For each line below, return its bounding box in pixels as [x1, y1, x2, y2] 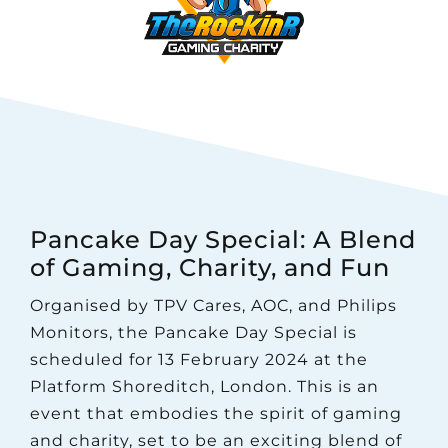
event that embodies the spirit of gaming [29, 403, 402, 423]
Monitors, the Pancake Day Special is [29, 322, 357, 342]
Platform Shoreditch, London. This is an [29, 376, 379, 396]
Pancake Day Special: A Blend [29, 224, 416, 254]
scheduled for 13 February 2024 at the [29, 349, 368, 369]
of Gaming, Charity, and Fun [29, 252, 390, 282]
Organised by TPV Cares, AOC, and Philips [29, 295, 397, 315]
